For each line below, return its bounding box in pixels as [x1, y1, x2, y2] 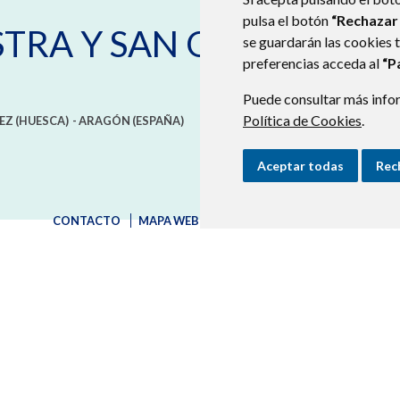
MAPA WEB [138, 213, 199, 228]
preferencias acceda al [243, 54, 382, 71]
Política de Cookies [243, 112, 362, 129]
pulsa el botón [243, 12, 331, 29]
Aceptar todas [257, 158, 344, 173]
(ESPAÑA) [132, 113, 184, 128]
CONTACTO [53, 213, 121, 228]
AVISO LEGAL [217, 213, 290, 228]
